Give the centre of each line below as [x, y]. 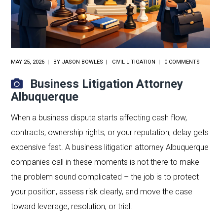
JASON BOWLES [83, 62]
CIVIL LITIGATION [134, 62]
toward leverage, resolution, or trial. [72, 206]
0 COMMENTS [182, 62]
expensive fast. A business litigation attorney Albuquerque [110, 147]
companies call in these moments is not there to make [105, 162]
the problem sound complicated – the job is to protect [105, 177]
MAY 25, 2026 [28, 62]
